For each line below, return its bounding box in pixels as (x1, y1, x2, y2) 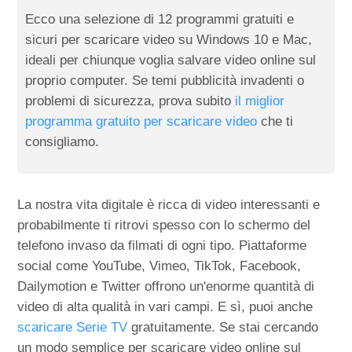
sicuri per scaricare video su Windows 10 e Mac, (25, 32, 313, 47)
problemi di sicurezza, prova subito (25, 93, 236, 108)
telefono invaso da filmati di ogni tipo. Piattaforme (17, 238, 307, 253)
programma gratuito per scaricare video (25, 114, 258, 129)
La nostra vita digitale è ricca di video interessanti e (17, 197, 321, 212)
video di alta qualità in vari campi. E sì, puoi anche (17, 299, 313, 314)
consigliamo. (25, 134, 100, 149)
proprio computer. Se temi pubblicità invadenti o (25, 73, 305, 88)
